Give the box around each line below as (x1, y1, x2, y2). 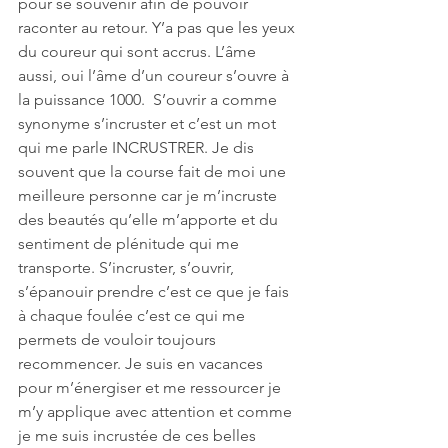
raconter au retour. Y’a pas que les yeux (18, 18, 299, 38)
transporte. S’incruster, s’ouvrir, (18, 258, 238, 278)
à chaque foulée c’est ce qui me (18, 306, 249, 326)
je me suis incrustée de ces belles (18, 426, 260, 446)
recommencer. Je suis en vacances (18, 354, 267, 374)
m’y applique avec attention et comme (18, 402, 296, 422)
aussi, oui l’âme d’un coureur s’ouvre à (18, 66, 293, 86)
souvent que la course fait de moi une (18, 162, 290, 182)
